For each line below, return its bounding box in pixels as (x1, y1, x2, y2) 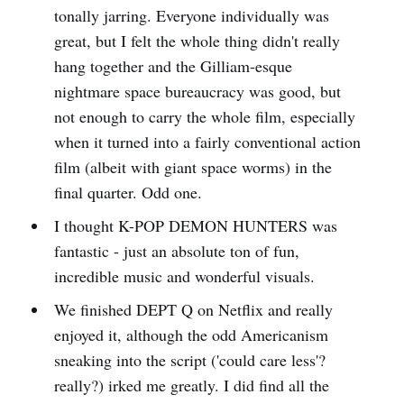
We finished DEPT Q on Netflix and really (53, 298, 333, 321)
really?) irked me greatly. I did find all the (53, 374, 329, 397)
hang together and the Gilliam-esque (53, 55, 292, 78)
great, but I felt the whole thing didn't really (53, 30, 340, 52)
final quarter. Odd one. (53, 181, 202, 204)
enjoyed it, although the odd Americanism (53, 324, 328, 346)
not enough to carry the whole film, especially (53, 106, 355, 128)
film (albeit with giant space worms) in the (53, 156, 332, 179)
